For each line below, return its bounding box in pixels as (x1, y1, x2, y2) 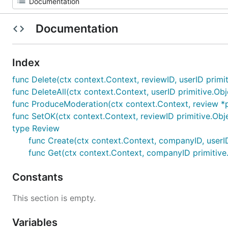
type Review (12, 123, 60, 133)
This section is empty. (12, 193, 96, 203)
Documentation (33, 22, 121, 35)
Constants (12, 171, 66, 183)
